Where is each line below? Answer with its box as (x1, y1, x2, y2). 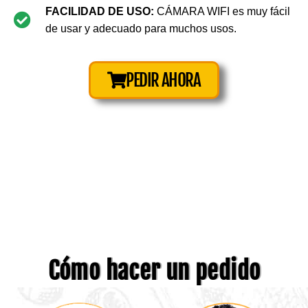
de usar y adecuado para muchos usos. (45, 22, 237, 34)
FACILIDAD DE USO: (45, 5, 155, 17)
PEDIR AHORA (126, 69, 201, 91)
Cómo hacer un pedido (47, 256, 261, 287)
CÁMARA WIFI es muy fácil (154, 5, 291, 17)
